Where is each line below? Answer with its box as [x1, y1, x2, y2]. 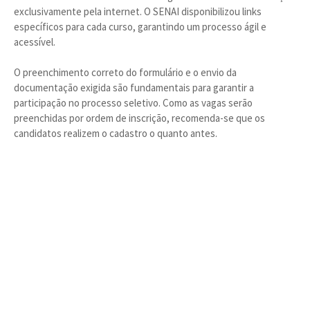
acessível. [14, 35, 55, 48]
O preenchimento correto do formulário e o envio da [14, 66, 237, 79]
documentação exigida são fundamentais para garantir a [14, 81, 254, 94]
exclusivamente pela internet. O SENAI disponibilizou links [14, 5, 262, 18]
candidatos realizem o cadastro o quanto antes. [14, 127, 217, 140]
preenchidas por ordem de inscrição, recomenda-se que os [14, 111, 265, 125]
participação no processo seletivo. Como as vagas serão [14, 96, 253, 109]
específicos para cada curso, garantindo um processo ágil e [14, 20, 266, 33]
